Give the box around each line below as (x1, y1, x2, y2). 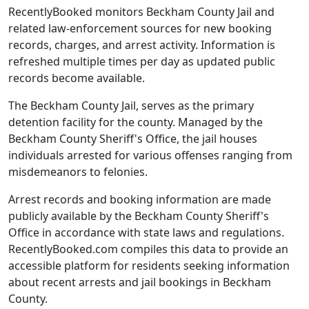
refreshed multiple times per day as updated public (8, 53, 275, 69)
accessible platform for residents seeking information (8, 257, 290, 273)
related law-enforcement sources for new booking (8, 20, 272, 36)
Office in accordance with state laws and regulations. (8, 224, 284, 240)
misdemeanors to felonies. (8, 163, 148, 179)
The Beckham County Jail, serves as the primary (8, 97, 254, 113)
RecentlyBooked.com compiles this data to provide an (8, 241, 288, 257)
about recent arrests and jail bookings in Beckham (8, 274, 271, 290)
